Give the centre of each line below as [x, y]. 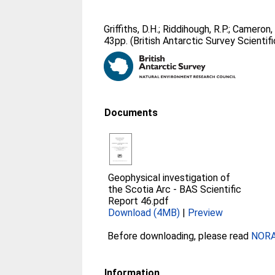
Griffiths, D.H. [131, 29]
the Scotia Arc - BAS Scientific [175, 189]
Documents [131, 113]
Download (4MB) [144, 213]
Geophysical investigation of [169, 178]
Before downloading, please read [180, 236]
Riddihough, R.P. [196, 29]
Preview [206, 213]
